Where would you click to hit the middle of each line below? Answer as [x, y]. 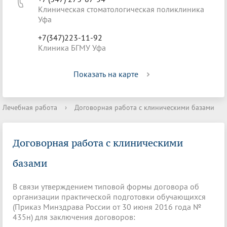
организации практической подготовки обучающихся [109, 197]
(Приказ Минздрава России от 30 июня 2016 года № [107, 207]
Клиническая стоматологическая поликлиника [121, 9]
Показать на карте [106, 74]
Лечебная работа [30, 107]
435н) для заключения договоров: [74, 217]
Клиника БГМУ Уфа [72, 48]
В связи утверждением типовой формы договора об [106, 186]
